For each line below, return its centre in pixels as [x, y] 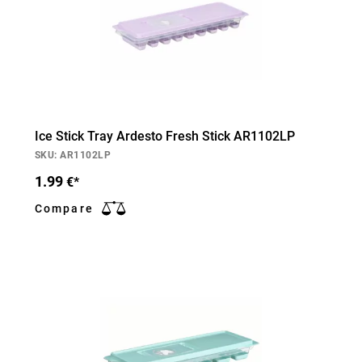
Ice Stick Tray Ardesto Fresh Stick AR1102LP [165, 136]
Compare [64, 208]
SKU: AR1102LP [73, 155]
